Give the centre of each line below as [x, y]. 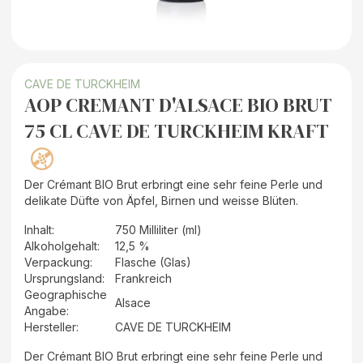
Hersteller [50, 327]
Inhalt [38, 230]
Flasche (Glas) [153, 263]
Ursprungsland [63, 279]
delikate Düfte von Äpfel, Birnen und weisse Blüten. [161, 201]
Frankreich [143, 279]
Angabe [45, 311]
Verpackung [57, 263]
